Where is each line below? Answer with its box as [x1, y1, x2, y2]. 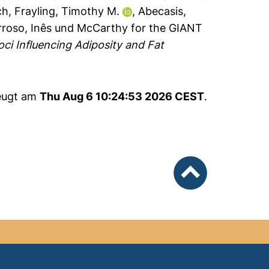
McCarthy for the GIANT [77, 22, 203, 34]
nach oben [172, 188, 227, 201]
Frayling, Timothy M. [14, 5, 120, 17]
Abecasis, [138, 5, 187, 17]
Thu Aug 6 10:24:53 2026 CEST [39, 90, 204, 103]
